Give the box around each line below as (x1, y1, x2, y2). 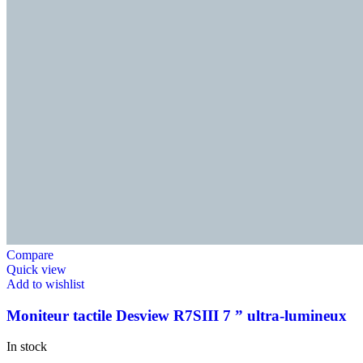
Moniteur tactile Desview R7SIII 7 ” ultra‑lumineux (6, 306, 347, 324)
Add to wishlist (6, 276, 84, 291)
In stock (6, 340, 47, 354)
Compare (6, 247, 53, 262)
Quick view (6, 262, 66, 276)
